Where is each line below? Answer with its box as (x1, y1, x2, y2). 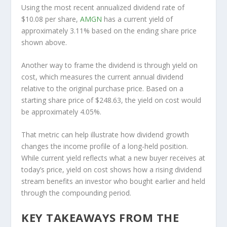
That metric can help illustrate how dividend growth (21, 130, 190, 140)
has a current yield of (102, 14, 173, 24)
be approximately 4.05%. (21, 107, 102, 117)
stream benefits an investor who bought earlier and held (21, 176, 206, 186)
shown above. (21, 37, 67, 47)
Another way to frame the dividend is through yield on (21, 60, 198, 70)
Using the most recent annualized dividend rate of (21, 2, 185, 12)
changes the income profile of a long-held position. (21, 141, 188, 152)
